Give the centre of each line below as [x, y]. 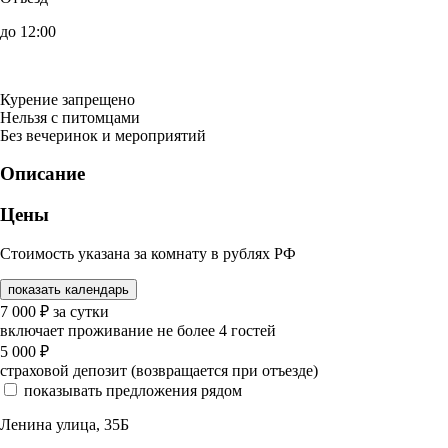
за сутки [81, 311]
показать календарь [68, 289]
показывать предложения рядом [133, 390]
